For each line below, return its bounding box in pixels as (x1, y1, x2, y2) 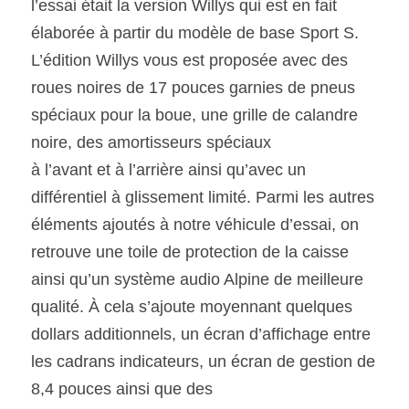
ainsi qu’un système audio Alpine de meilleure (31, 270, 363, 288)
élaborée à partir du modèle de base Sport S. (31, 24, 359, 42)
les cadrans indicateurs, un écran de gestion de (31, 352, 375, 371)
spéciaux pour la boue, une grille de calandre (31, 106, 358, 124)
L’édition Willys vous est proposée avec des (31, 51, 348, 69)
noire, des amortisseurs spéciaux (31, 133, 271, 152)
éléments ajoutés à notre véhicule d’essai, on (31, 215, 359, 234)
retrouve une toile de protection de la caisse (31, 243, 349, 261)
